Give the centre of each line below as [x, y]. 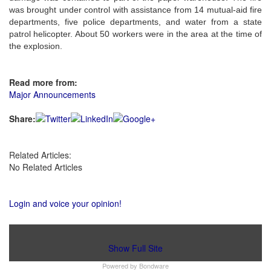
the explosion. [36, 46]
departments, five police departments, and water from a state [135, 22]
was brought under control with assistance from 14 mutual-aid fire [135, 10]
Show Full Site [135, 248]
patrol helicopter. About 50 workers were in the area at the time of [135, 34]
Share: [22, 119]
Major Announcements [52, 94]
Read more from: [43, 82]
